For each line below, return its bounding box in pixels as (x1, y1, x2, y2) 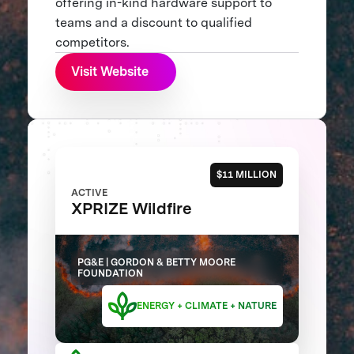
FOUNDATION (77, 267, 144, 280)
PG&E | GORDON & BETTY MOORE (77, 256, 236, 269)
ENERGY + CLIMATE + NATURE (136, 299, 277, 312)
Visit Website (70, 63, 149, 79)
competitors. (55, 34, 130, 50)
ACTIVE (70, 186, 107, 198)
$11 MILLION (216, 168, 277, 181)
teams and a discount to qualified (55, 14, 252, 30)
